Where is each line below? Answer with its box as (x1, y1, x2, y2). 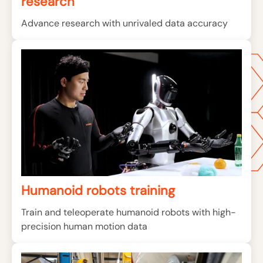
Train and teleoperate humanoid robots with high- (21, 206, 236, 219)
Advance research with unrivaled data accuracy (21, 17, 228, 30)
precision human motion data (21, 220, 147, 233)
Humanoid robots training (21, 182, 175, 200)
